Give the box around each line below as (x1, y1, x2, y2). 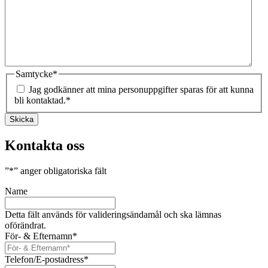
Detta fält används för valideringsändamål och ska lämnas (5, 209, 221, 220)
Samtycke (16, 69, 53, 80)
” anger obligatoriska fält (14, 165, 106, 176)
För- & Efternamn (5, 230, 72, 241)
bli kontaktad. (14, 95, 66, 105)
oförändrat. (5, 220, 46, 230)
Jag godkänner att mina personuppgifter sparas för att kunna (29, 84, 254, 95)
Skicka (10, 114, 33, 124)
